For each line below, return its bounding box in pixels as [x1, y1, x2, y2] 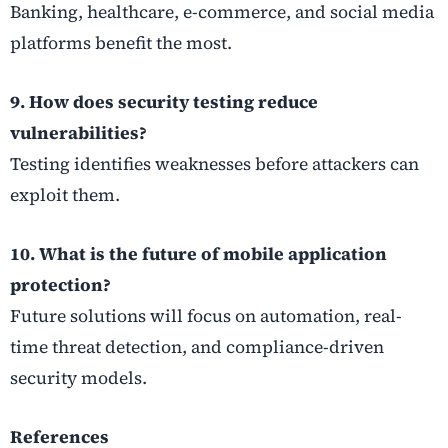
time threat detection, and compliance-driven [10, 335, 384, 360]
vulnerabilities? [10, 121, 147, 146]
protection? [10, 273, 111, 298]
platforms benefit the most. [10, 31, 232, 55]
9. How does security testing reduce [10, 90, 318, 115]
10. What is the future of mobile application [10, 242, 387, 267]
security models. [10, 366, 147, 391]
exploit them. [10, 183, 120, 208]
